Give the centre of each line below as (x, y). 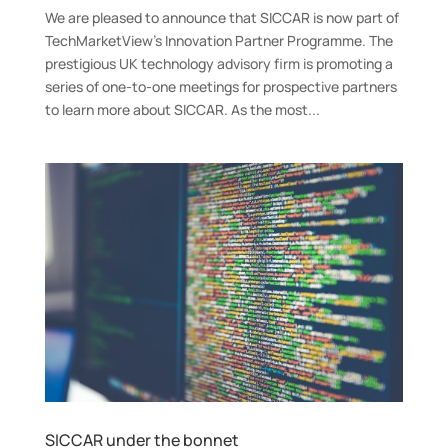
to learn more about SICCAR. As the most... (182, 110)
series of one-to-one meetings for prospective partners (220, 87)
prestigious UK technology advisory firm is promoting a (218, 64)
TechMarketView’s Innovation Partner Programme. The (218, 41)
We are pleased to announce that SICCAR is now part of (221, 18)
